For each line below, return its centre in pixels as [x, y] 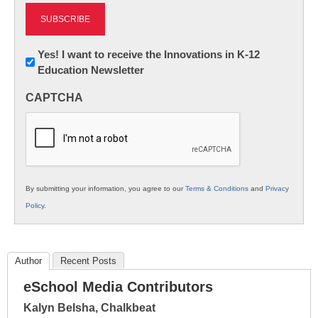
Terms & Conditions [217, 188]
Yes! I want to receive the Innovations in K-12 [149, 54]
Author [28, 261]
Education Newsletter [91, 70]
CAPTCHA [54, 97]
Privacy [277, 188]
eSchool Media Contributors [118, 286]
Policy [35, 205]
